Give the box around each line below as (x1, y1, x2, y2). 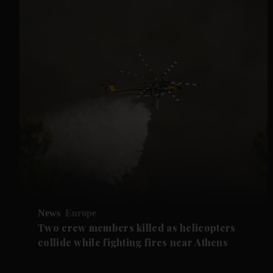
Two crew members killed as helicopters (38, 221, 236, 235)
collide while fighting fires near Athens (38, 236, 229, 249)
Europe (65, 208, 97, 219)
